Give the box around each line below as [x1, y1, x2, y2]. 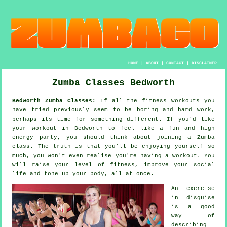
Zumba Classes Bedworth [52, 78, 175, 88]
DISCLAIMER [191, 61, 217, 66]
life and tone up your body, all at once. [12, 171, 155, 177]
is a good [171, 204, 215, 210]
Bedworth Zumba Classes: [12, 98, 96, 104]
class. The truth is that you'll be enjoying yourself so [12, 143, 215, 150]
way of [171, 213, 215, 219]
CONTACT [166, 61, 184, 66]
